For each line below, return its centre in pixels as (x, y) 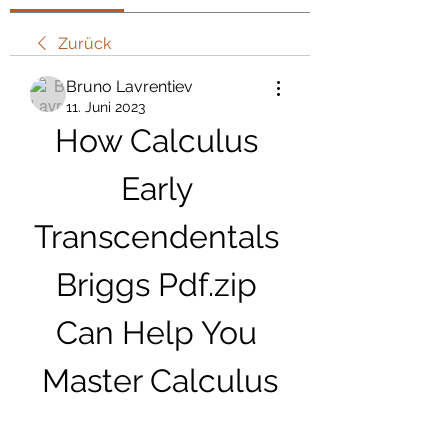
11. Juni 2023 (105, 107)
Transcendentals (156, 236)
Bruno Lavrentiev (129, 86)
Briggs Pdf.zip (156, 284)
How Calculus (156, 140)
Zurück (84, 43)
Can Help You (156, 332)
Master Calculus (160, 380)
